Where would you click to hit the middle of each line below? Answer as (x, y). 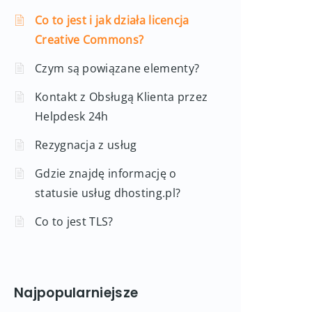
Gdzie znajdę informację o (106, 173)
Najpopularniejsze (76, 293)
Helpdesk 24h (72, 116)
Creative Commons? (89, 40)
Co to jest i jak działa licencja (112, 20)
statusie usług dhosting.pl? (108, 193)
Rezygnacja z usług (86, 145)
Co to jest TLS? (74, 221)
